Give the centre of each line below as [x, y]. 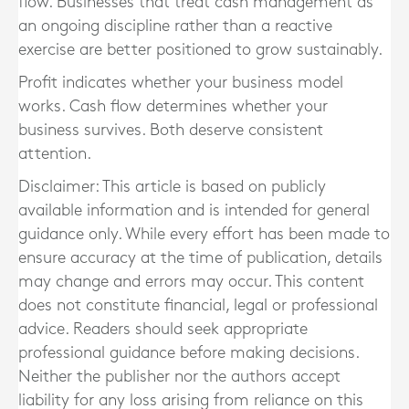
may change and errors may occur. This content [191, 282]
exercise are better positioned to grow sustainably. [200, 50]
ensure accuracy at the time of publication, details [200, 258]
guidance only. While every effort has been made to [204, 234]
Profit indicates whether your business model [181, 83]
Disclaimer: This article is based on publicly [172, 187]
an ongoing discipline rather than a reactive [175, 26]
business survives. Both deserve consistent [171, 130]
